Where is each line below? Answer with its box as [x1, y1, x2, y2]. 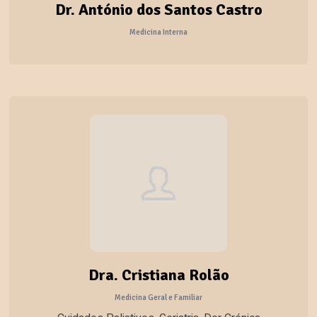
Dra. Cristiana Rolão [88, 265, 229, 284]
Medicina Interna [129, 26, 188, 37]
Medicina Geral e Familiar [115, 292, 202, 302]
